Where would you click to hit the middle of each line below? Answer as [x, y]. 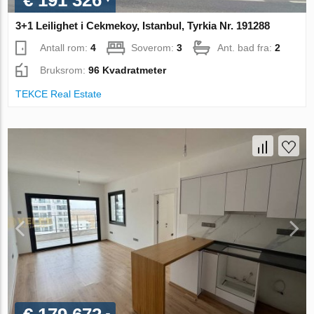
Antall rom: [66, 48]
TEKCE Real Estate [59, 94]
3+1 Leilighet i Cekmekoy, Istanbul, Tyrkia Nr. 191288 [143, 26]
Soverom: [154, 48]
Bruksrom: [64, 70]
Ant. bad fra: [246, 48]
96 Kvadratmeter [128, 70]
